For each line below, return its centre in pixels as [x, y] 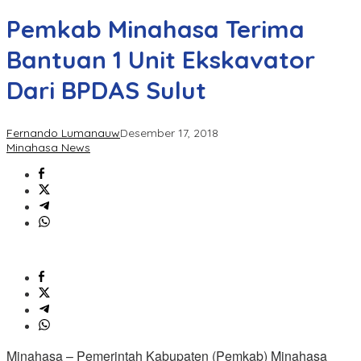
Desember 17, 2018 [169, 133]
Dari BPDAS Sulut [106, 91]
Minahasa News [48, 148]
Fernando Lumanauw [63, 133]
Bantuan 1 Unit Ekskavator [161, 60]
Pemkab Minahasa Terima [156, 29]
